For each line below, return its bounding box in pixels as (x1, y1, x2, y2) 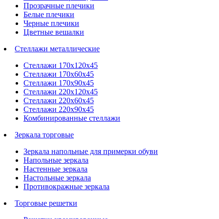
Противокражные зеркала (23, 182, 109, 191)
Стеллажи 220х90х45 (23, 105, 94, 113)
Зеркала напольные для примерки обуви (23, 147, 158, 155)
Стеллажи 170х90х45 (23, 78, 94, 87)
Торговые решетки (15, 198, 77, 207)
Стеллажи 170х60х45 (23, 69, 94, 78)
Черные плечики (23, 19, 79, 27)
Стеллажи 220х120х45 (23, 87, 98, 96)
